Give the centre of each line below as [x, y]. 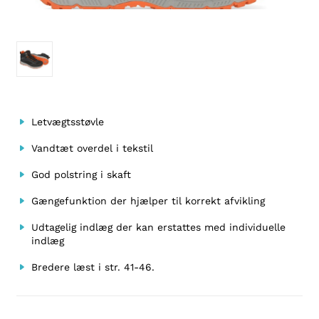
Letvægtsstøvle [68, 122]
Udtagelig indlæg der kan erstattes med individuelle [159, 228]
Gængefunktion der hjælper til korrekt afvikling [148, 201]
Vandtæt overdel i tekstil [93, 148]
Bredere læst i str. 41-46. [93, 267]
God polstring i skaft [82, 175]
